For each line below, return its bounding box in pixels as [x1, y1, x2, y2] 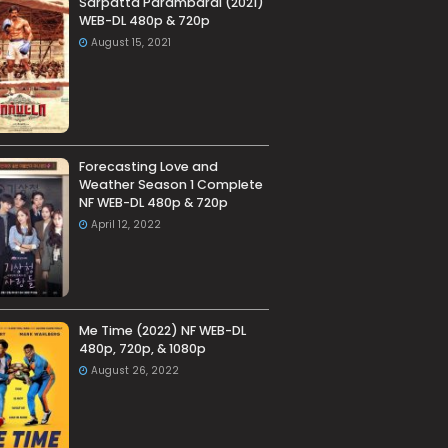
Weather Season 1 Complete [78, 176, 263, 194]
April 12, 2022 [90, 217, 161, 233]
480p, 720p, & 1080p [78, 340, 206, 358]
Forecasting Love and [78, 158, 218, 176]
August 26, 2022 [90, 363, 179, 379]
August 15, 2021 [90, 35, 171, 50]
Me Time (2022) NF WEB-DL [78, 322, 246, 340]
